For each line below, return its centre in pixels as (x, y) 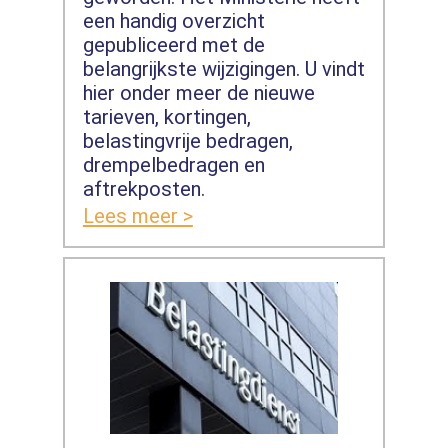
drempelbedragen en (173, 164)
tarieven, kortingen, (166, 116)
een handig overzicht (173, 20)
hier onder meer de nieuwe (198, 92)
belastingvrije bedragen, (187, 140)
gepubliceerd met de (173, 44)
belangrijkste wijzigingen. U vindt (223, 68)
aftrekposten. (146, 188)
